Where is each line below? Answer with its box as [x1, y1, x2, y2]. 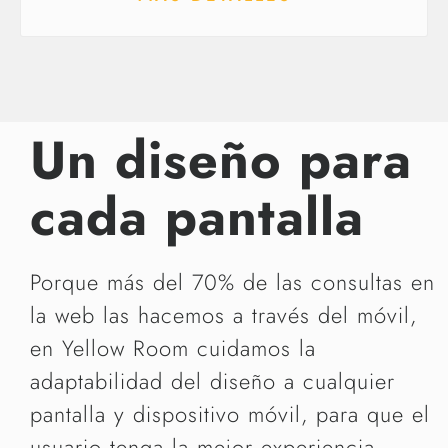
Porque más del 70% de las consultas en [30, 265, 435, 298]
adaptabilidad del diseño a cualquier [30, 364, 395, 397]
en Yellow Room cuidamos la [30, 331, 316, 364]
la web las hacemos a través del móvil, [30, 298, 417, 331]
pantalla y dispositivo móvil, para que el [30, 397, 430, 430]
